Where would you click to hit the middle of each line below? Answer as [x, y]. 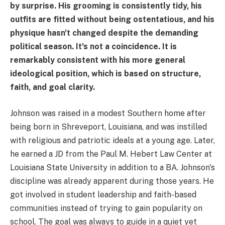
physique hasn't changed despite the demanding [104, 33]
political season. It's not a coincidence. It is [93, 47]
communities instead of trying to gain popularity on [106, 208]
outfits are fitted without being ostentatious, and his [112, 20]
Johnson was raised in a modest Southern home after [108, 113]
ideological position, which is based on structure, [105, 74]
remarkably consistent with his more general [98, 60]
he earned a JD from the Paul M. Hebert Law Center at [111, 154]
